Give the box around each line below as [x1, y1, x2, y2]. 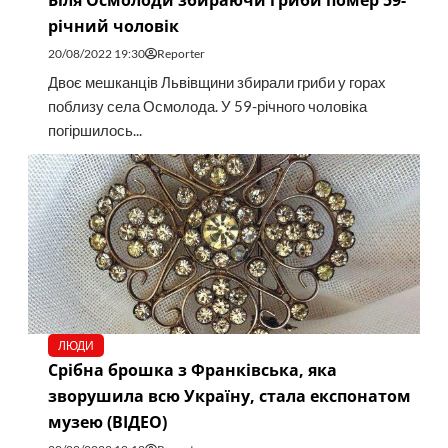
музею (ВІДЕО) [47, 411, 167, 434]
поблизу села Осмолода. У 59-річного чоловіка [47, 98, 367, 116]
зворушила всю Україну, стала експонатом [47, 385, 411, 408]
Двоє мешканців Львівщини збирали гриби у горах [47, 74, 386, 92]
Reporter [156, 46, 205, 62]
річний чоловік [47, 15, 179, 38]
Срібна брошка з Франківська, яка [47, 359, 337, 382]
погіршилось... [47, 122, 142, 140]
